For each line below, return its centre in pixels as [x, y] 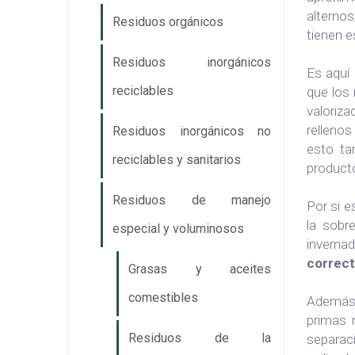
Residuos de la [200, 338]
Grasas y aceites [200, 269]
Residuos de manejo [192, 200]
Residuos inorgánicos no [192, 131]
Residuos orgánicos [168, 22]
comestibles [163, 298]
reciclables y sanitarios [177, 160]
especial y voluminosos [178, 229]
